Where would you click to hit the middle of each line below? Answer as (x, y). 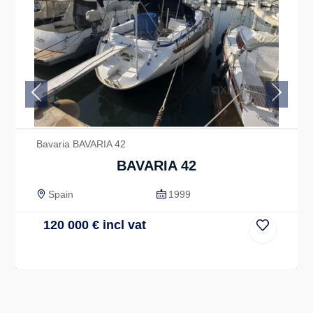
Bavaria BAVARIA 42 (81, 144)
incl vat (123, 225)
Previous (56, 101)
